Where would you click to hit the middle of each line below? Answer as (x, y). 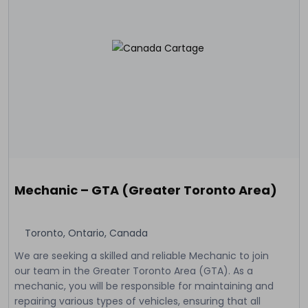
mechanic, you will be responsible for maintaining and (144, 286)
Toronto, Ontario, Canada (86, 233)
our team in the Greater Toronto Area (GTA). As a (134, 271)
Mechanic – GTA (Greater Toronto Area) (146, 190)
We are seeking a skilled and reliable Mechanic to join (142, 255)
